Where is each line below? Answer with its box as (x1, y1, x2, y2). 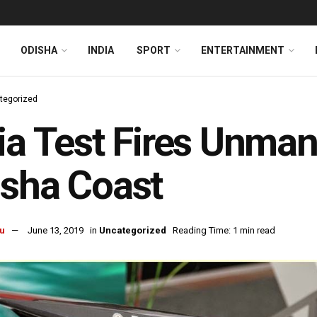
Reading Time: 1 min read (173, 225, 275, 236)
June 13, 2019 (28, 225, 83, 236)
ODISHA (21, 45, 57, 56)
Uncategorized (99, 225, 166, 236)
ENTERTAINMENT (201, 45, 284, 56)
